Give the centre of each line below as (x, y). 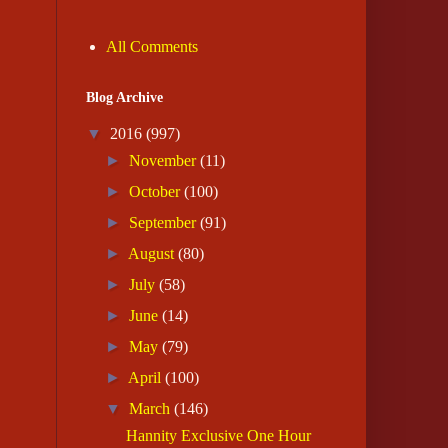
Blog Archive (124, 98)
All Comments (152, 47)
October (155, 192)
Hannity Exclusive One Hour (218, 436)
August (151, 254)
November (163, 161)
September (163, 223)
